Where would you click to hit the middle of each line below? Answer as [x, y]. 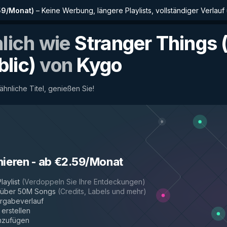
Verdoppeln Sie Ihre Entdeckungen [83, 182]
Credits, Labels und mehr [102, 191]
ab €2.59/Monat [81, 162]
